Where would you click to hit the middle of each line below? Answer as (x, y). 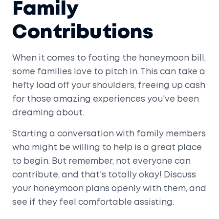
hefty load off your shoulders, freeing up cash (109, 86)
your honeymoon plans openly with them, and (109, 189)
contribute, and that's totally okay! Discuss (104, 175)
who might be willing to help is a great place (107, 148)
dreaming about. (48, 113)
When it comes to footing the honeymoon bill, (109, 58)
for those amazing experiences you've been (106, 99)
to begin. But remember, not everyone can (101, 161)
